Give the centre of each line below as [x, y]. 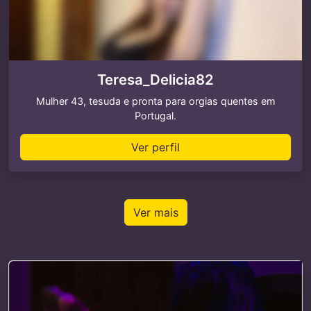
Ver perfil [155, 147]
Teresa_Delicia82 [155, 79]
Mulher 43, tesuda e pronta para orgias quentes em [155, 101]
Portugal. [155, 116]
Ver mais [155, 212]
